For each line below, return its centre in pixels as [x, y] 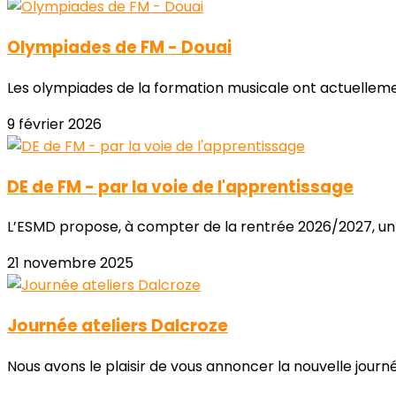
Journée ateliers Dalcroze [118, 326]
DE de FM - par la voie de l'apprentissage [180, 187]
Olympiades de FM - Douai [119, 48]
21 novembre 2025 [70, 263]
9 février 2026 [54, 124]
